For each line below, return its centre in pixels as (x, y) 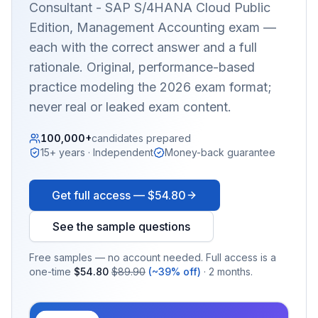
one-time (50, 272)
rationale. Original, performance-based (142, 67)
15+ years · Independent (97, 152)
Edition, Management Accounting (127, 27)
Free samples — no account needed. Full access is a (153, 257)
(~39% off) (175, 272)
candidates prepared (141, 138)
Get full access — (100, 195)
